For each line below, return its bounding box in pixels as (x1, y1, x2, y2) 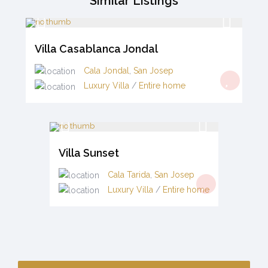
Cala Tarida (108, 169, 150, 179)
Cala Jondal (84, 66, 129, 75)
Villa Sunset (59, 146, 119, 159)
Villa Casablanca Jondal (35, 42, 158, 55)
